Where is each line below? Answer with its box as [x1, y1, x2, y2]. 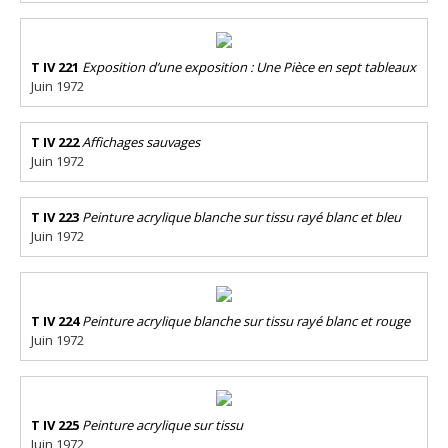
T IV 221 [31, 58, 79, 76]
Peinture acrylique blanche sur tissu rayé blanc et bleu [82, 208, 401, 226]
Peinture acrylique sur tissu [82, 416, 243, 434]
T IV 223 [31, 208, 79, 226]
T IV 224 [31, 312, 79, 330]
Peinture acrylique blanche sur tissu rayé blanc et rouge [82, 312, 410, 330]
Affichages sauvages [82, 133, 200, 151]
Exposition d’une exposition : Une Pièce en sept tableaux [82, 58, 416, 76]
